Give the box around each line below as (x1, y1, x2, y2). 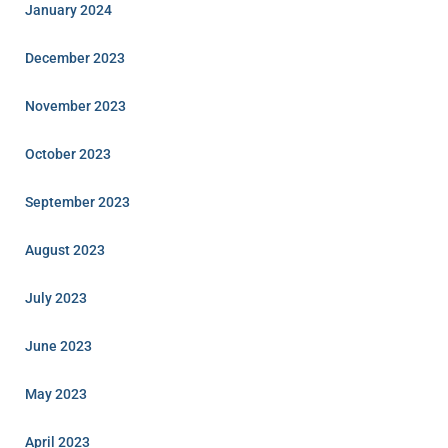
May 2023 (25, 386, 87, 403)
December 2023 (25, 50, 125, 67)
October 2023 (25, 146, 111, 163)
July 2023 (25, 290, 87, 307)
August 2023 (25, 242, 105, 259)
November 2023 (25, 98, 126, 115)
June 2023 (25, 338, 92, 355)
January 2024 (25, 2, 112, 19)
